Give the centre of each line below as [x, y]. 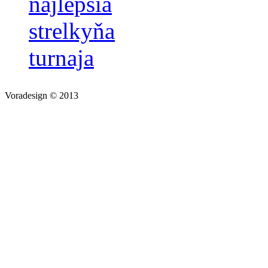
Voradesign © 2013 [42, 95]
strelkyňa [72, 31]
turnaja [61, 57]
